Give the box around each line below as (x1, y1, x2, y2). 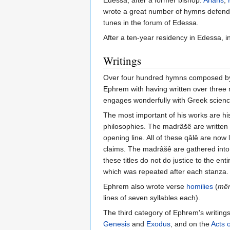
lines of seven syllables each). (103, 194, 200, 202)
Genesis (103, 220, 130, 228)
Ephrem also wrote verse (103, 182, 186, 191)
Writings (103, 53, 141, 68)
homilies (186, 182, 213, 191)
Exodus (146, 220, 170, 228)
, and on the (170, 220, 211, 228)
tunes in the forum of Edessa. (103, 18, 199, 27)
